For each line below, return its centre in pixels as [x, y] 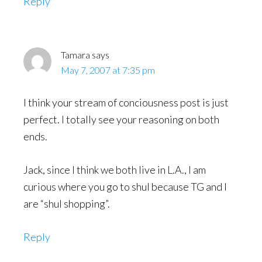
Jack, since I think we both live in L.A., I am [115, 170]
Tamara [75, 55]
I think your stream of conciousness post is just [126, 102]
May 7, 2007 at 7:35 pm [108, 70]
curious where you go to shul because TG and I [125, 187]
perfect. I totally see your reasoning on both [121, 119]
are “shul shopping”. [67, 204]
